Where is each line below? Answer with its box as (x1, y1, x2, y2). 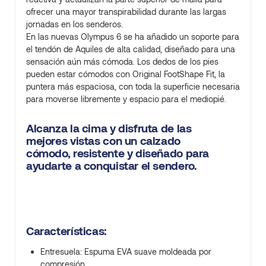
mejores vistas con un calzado (26, 133, 180, 147)
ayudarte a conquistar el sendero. (26, 158, 197, 172)
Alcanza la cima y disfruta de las (26, 121, 192, 135)
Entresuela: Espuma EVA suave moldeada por (40, 246, 211, 256)
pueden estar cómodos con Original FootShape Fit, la (26, 68, 225, 79)
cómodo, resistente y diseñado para (26, 145, 210, 160)
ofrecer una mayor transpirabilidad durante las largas (26, 6, 226, 17)
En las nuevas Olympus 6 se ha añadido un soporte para (26, 31, 239, 42)
